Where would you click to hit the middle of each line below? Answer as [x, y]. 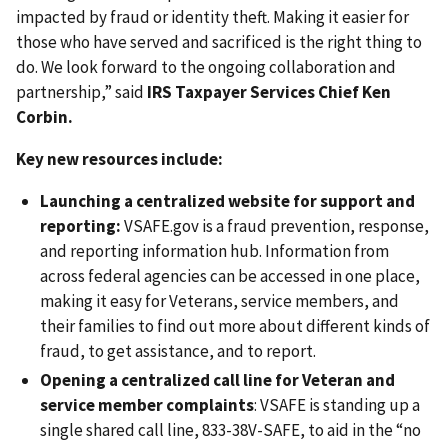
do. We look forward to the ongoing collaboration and [206, 66]
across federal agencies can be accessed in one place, [230, 275]
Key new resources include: [119, 158]
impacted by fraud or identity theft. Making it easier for [212, 16]
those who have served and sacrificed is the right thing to [219, 41]
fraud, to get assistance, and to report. [179, 350]
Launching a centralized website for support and [227, 200]
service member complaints [147, 404]
